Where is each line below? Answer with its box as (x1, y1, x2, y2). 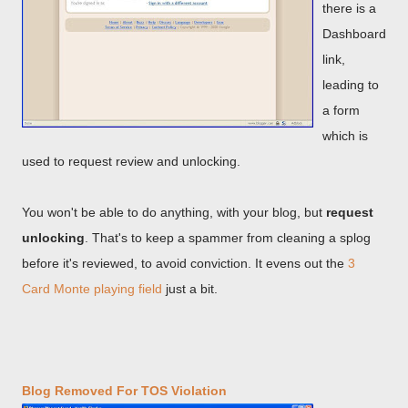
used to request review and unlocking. (22, 154, 240, 168)
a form (322, 103, 360, 117)
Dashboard (322, 26, 386, 41)
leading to (322, 77, 379, 92)
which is (322, 128, 368, 143)
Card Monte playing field (22, 281, 162, 296)
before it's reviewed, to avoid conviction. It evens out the (22, 256, 348, 270)
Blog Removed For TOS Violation (22, 383, 227, 398)
